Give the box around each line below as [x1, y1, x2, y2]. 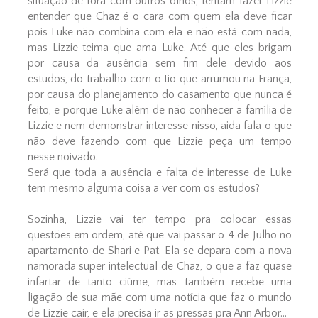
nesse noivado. [27, 150, 98, 164]
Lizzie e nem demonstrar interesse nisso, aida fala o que [27, 119, 292, 133]
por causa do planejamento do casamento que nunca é [27, 88, 292, 102]
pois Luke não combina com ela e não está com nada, [27, 26, 292, 39]
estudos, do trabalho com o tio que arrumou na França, [27, 72, 292, 86]
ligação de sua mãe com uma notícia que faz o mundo [27, 291, 292, 305]
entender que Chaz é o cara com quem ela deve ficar [27, 10, 292, 23]
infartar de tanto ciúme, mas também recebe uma [27, 275, 292, 289]
